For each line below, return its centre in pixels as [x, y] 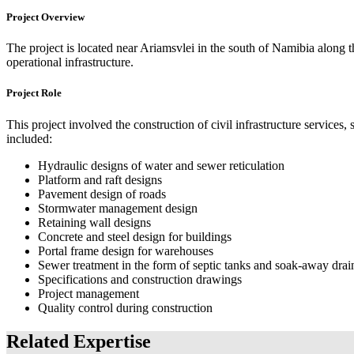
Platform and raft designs [100, 179]
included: [29, 138]
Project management [88, 293]
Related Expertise [79, 341]
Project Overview [45, 17]
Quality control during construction [125, 307]
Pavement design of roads [102, 194]
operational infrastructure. [70, 62]
